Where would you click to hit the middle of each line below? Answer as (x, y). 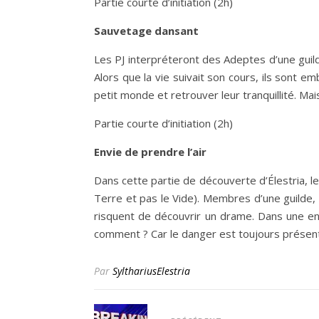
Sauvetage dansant (146, 30)
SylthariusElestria (151, 271)
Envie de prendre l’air (150, 151)
